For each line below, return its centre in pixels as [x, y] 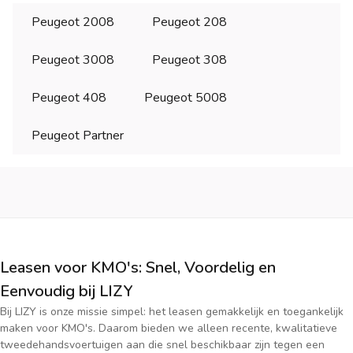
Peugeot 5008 [186, 98]
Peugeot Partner [78, 136]
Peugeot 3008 [73, 60]
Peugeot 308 [190, 60]
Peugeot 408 [69, 98]
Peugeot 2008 [73, 22]
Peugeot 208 [190, 22]
